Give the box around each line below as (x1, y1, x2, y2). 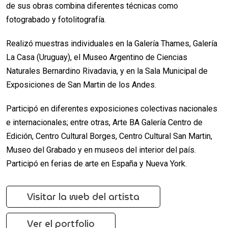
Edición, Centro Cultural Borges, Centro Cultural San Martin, (6, 131, 212, 141)
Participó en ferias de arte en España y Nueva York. (6, 159, 187, 169)
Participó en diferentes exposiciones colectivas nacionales (6, 104, 217, 114)
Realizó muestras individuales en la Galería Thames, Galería (6, 39, 217, 49)
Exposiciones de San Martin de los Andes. (6, 80, 156, 90)
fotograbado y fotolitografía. (6, 15, 106, 25)
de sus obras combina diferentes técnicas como (6, 1, 178, 11)
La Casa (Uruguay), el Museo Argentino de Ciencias (6, 52, 187, 63)
